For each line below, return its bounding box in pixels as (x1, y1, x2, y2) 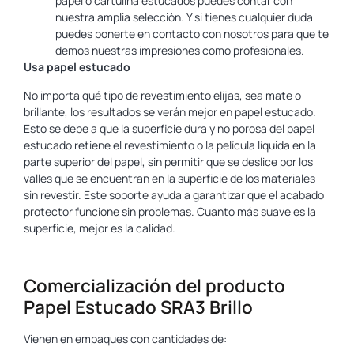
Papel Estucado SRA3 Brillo (24, 295, 253, 320)
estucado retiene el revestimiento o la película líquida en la (24, 137, 316, 153)
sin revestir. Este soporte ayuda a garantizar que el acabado (24, 186, 324, 202)
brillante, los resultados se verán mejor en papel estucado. (24, 104, 316, 119)
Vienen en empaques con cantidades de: (24, 331, 227, 347)
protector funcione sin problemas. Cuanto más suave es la (24, 203, 316, 219)
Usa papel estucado (24, 59, 130, 75)
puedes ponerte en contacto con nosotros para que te (55, 26, 329, 42)
